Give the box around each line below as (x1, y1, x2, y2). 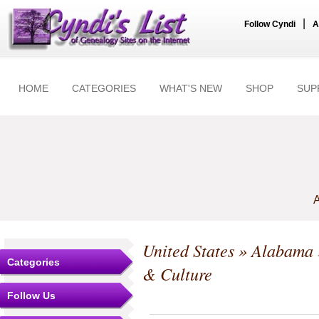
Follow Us (7, 290, 56, 301)
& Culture (142, 262, 212, 286)
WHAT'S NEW (159, 83, 222, 94)
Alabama (251, 239, 313, 262)
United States (142, 239, 234, 262)
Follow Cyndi (244, 19, 296, 29)
